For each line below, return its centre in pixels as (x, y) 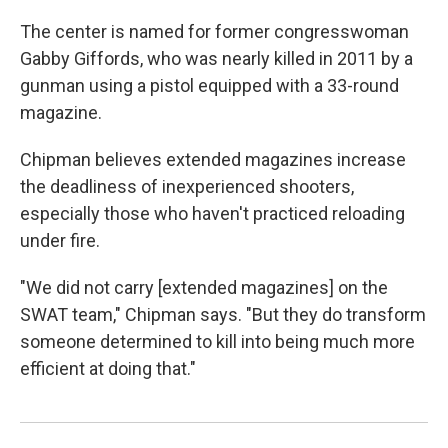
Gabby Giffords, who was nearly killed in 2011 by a (216, 59)
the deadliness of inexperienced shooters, (187, 187)
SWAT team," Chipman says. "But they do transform (223, 315)
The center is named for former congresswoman (214, 32)
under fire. (60, 241)
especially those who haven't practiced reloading (212, 214)
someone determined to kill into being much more (217, 342)
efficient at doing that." (108, 369)
